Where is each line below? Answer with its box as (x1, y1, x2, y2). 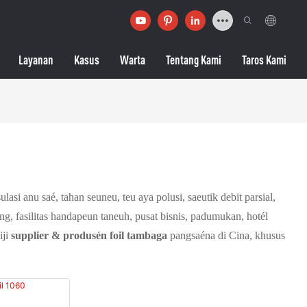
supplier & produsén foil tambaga (11, 228, 167, 242)
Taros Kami (242, 53, 286, 66)
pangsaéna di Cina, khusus (167, 228, 285, 242)
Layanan (19, 53, 53, 66)
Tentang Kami (166, 53, 221, 66)
